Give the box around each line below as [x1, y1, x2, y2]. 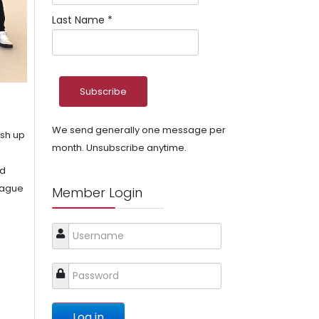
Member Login [52, 184, 142, 202]
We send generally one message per [52, 123, 226, 137]
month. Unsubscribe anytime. [52, 141, 187, 155]
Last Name [52, 13, 108, 27]
